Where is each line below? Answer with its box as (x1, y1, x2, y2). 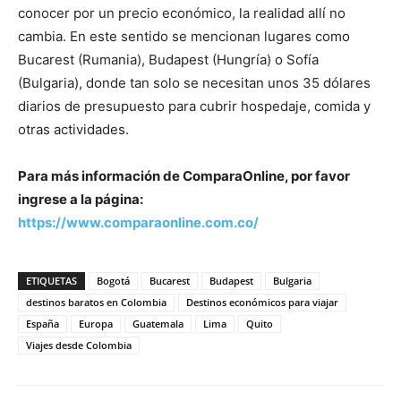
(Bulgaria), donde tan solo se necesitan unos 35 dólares (18, 74, 371, 92)
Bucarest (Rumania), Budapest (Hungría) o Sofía (18, 51, 319, 69)
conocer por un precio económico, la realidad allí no (18, 4, 346, 22)
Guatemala (132, 317, 183, 331)
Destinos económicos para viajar (186, 295, 338, 310)
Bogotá (97, 274, 130, 288)
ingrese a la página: (18, 191, 143, 209)
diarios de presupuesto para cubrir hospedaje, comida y (18, 98, 371, 115)
